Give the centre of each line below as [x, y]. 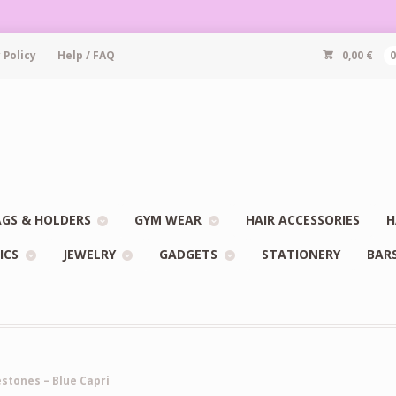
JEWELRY [89, 254]
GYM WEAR [168, 220]
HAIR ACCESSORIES [302, 220]
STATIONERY [301, 254]
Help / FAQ [86, 56]
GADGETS [189, 254]
